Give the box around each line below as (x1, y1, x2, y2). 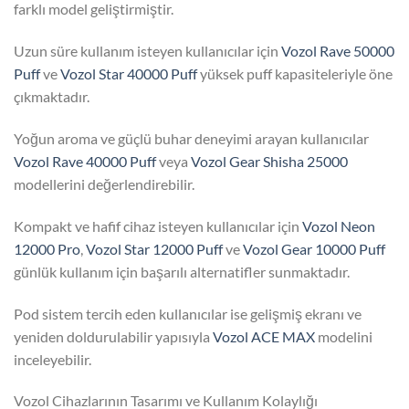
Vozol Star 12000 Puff (86, 239, 223, 257)
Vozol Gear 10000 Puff (243, 239, 385, 257)
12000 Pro (14, 239, 80, 257)
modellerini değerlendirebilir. (14, 175, 194, 194)
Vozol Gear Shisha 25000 (191, 152, 348, 171)
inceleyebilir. (14, 350, 91, 368)
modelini (315, 327, 372, 345)
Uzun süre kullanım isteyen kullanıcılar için (14, 42, 281, 60)
